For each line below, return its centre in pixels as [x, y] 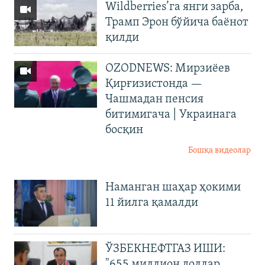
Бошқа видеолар [219, 151]
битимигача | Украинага [171, 115]
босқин [124, 130]
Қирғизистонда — [154, 84]
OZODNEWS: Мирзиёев [168, 69]
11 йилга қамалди [152, 203]
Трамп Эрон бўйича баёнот [177, 23]
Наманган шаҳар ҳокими [173, 188]
